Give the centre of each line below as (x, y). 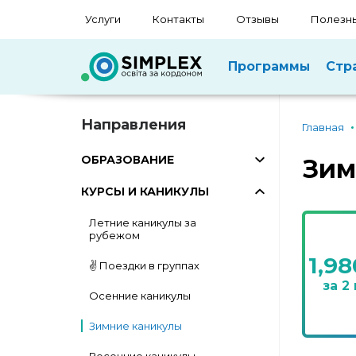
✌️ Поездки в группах (144, 265)
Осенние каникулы (140, 296)
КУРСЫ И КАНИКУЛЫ (145, 192)
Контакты (178, 19)
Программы (269, 66)
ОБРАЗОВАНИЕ (128, 160)
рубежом (114, 235)
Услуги (103, 19)
